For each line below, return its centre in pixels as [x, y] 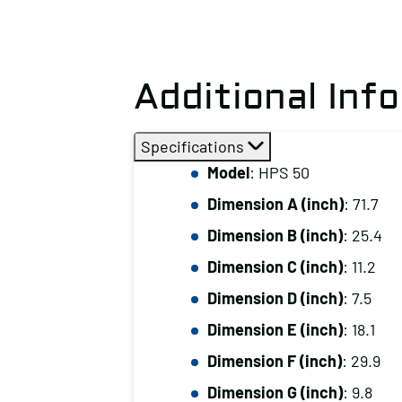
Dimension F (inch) [274, 361]
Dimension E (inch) [275, 329]
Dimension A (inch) [275, 204]
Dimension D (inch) [275, 298]
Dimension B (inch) [275, 235]
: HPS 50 [279, 172]
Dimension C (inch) [275, 267]
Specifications [194, 146]
